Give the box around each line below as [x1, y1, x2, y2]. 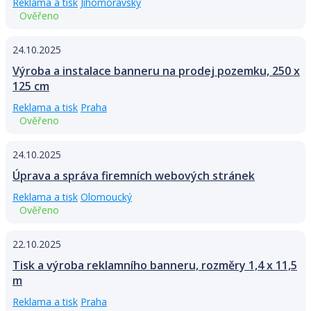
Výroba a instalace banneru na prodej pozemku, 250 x [12, 63, 300, 79]
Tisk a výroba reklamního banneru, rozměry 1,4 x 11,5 [12, 258, 297, 274]
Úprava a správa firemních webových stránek [12, 168, 255, 184]
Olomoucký [81, 190, 132, 204]
